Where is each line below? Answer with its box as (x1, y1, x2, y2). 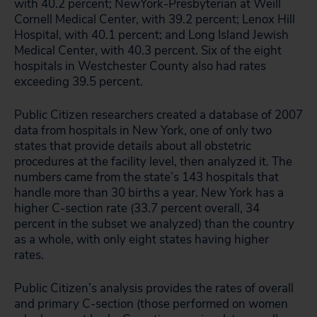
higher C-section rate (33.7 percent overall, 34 (14, 200, 260, 217)
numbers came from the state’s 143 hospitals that (14, 169, 279, 185)
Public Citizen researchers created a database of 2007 (14, 107, 303, 123)
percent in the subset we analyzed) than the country (14, 216, 294, 232)
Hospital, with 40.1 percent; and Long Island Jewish (14, 27, 289, 43)
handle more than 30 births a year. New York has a (14, 185, 284, 201)
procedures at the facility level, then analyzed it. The (14, 154, 292, 170)
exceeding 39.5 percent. (14, 74, 143, 90)
